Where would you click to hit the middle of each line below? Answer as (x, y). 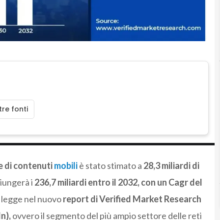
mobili (66, 165)
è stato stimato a (111, 165)
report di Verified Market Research (132, 199)
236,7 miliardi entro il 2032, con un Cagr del (118, 182)
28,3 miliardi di (171, 165)
